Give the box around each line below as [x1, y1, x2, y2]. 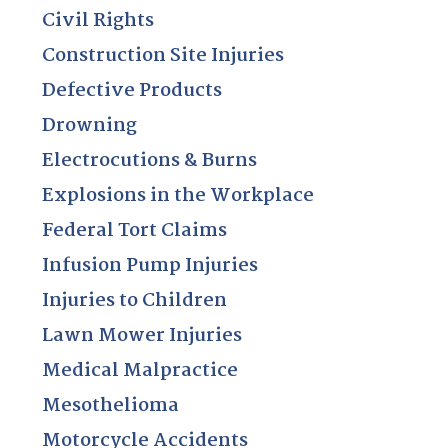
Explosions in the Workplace [42, 180, 315, 211]
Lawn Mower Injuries [42, 320, 243, 351]
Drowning [42, 110, 138, 141]
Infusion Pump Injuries [42, 250, 259, 281]
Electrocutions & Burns [42, 145, 258, 176]
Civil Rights [42, 5, 155, 36]
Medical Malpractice [42, 355, 239, 386]
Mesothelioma [42, 390, 180, 421]
